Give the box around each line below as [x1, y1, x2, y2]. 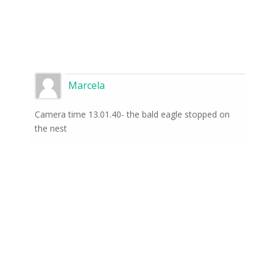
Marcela [68, 79, 105, 93]
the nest [34, 122, 67, 135]
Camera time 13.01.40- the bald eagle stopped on [34, 108, 230, 121]
